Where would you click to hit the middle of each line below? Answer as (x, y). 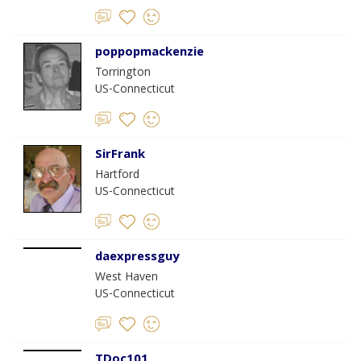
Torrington (123, 73)
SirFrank (120, 156)
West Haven (127, 278)
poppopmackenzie (149, 53)
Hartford (117, 176)
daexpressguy (137, 258)
